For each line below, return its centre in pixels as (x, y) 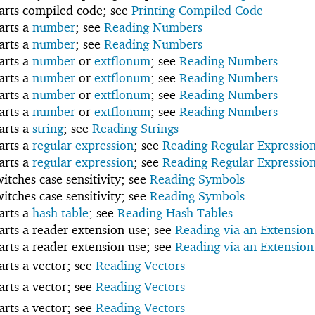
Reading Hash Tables (175, 213)
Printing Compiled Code (197, 11)
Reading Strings (135, 129)
